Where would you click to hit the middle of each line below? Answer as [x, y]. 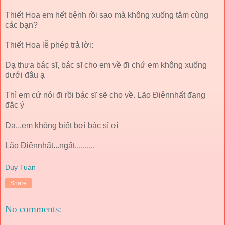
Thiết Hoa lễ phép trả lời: [49, 45]
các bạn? [21, 25]
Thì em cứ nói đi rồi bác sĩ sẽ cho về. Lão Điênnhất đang [105, 95]
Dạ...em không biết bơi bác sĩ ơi [62, 125]
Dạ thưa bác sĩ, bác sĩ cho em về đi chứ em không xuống [106, 65]
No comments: [33, 209]
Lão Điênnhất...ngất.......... [50, 145]
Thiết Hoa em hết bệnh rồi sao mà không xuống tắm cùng [107, 15]
